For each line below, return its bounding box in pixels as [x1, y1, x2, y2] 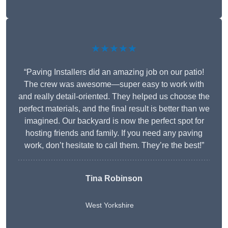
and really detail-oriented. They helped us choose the [18, 92, 210, 101]
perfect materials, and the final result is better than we [18, 104, 210, 113]
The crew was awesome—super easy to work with [24, 80, 204, 89]
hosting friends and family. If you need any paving [25, 129, 203, 138]
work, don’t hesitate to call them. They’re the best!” [24, 141, 204, 150]
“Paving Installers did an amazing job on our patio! [24, 68, 204, 77]
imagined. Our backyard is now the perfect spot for [24, 117, 204, 126]
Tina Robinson [85, 174, 142, 183]
